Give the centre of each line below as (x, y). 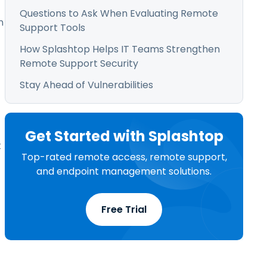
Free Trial (124, 209)
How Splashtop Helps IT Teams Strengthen (120, 49)
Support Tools (52, 28)
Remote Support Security (79, 63)
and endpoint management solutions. (124, 171)
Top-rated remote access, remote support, (124, 157)
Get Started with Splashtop (124, 136)
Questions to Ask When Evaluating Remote (119, 13)
